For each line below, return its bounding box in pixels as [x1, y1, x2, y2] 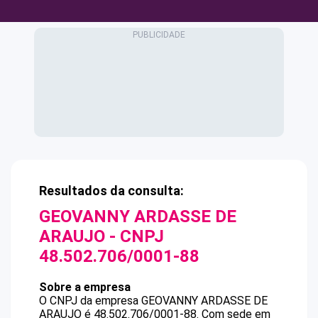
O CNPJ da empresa [39, 294, 141, 307]
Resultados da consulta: [39, 183, 184, 198]
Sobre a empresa [39, 280, 131, 294]
